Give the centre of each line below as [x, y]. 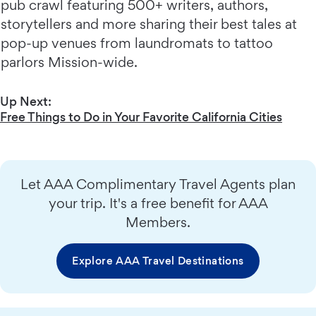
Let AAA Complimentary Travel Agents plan [158, 184]
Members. [158, 222]
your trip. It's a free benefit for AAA [158, 203]
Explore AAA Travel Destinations [158, 260]
